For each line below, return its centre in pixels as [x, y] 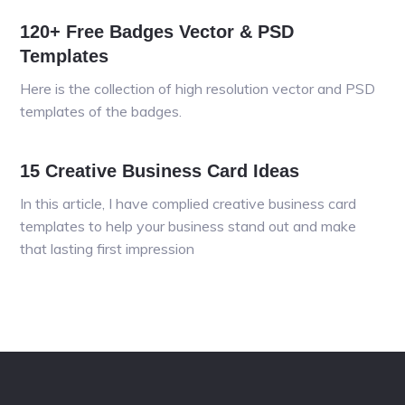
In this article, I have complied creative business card [188, 204]
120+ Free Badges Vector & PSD [157, 31]
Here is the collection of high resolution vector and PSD [198, 88]
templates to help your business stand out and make [188, 226]
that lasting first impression [108, 249]
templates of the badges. [101, 111]
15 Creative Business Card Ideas [160, 171]
